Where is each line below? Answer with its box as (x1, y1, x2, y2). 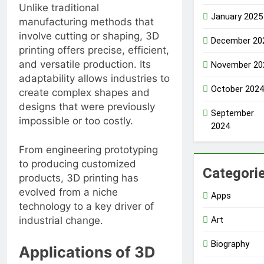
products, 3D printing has (19, 172, 138, 184)
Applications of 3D (19, 242, 156, 261)
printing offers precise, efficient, (19, 44, 169, 56)
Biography (210, 238, 249, 249)
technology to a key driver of (19, 200, 154, 213)
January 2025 (210, 11, 263, 22)
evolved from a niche (19, 186, 118, 199)
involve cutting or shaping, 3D (19, 29, 159, 42)
